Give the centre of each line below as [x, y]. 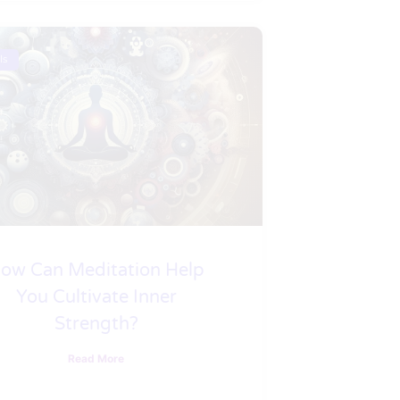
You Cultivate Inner [96, 298]
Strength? [96, 325]
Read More [96, 359]
